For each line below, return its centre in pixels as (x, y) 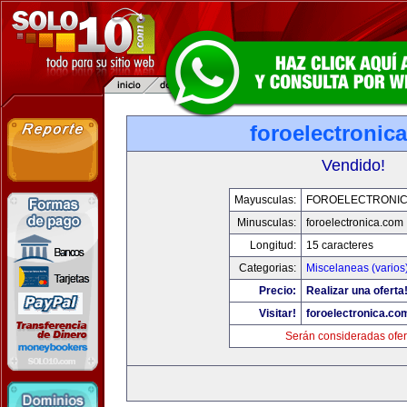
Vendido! (353, 165)
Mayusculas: (265, 200)
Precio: (277, 291)
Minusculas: (266, 223)
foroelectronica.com (354, 223)
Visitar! (277, 313)
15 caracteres (339, 245)
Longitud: (273, 245)
